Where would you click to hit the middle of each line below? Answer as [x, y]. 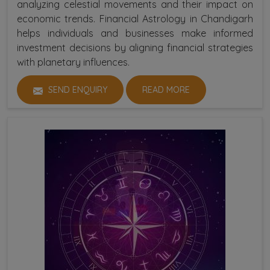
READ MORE [166, 90]
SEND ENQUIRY [77, 90]
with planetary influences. [73, 62]
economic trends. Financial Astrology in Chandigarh [135, 19]
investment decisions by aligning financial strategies [135, 48]
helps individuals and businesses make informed [135, 33]
